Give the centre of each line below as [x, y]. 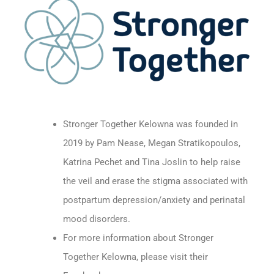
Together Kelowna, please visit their [135, 257]
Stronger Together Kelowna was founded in [150, 124]
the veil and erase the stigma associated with [155, 181]
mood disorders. [98, 219]
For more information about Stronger [138, 238]
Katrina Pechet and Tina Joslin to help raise [151, 162]
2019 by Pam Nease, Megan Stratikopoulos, [151, 143]
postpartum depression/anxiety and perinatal [154, 200]
